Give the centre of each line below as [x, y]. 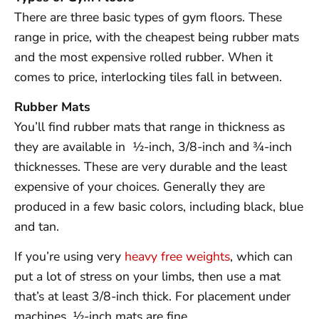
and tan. [37, 226]
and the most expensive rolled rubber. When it [143, 57]
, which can [261, 257]
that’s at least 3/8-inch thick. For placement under [152, 297]
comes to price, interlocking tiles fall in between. [148, 77]
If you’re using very [69, 257]
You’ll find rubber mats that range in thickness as [150, 126]
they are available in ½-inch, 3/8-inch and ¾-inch [153, 146]
